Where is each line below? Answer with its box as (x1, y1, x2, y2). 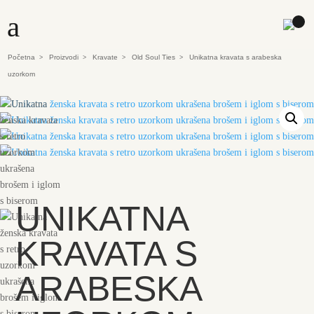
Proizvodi (49, 53, 79, 61)
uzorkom (8, 70, 36, 78)
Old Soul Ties (132, 53, 176, 61)
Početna (8, 53, 36, 61)
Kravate (93, 53, 118, 61)
